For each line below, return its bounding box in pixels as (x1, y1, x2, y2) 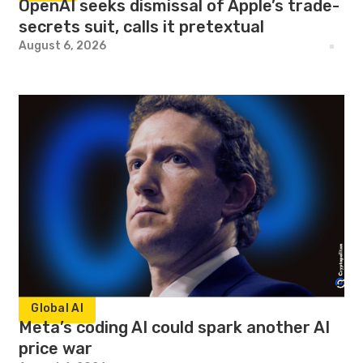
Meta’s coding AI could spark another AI (19, 318, 331, 337)
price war (19, 339, 93, 358)
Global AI (31, 301, 83, 315)
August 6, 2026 (19, 39, 107, 53)
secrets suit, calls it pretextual (19, 17, 265, 36)
